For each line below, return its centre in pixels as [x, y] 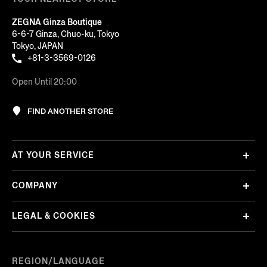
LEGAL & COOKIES [54, 216]
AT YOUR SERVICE [53, 156]
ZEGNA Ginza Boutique [57, 22]
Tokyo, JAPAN [38, 46]
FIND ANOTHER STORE [70, 111]
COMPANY [35, 186]
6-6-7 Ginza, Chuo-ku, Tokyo [66, 34]
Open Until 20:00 [44, 82]
